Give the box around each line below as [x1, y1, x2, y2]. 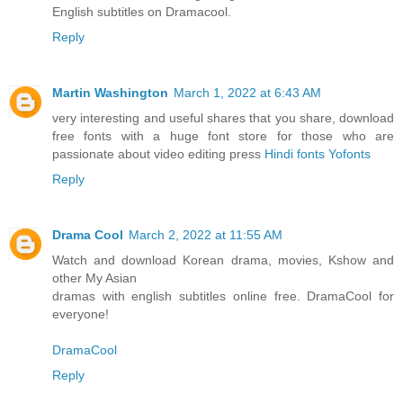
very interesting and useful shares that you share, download [52, 110, 394, 125]
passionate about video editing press [52, 146, 264, 161]
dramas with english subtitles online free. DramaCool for [52, 288, 394, 303]
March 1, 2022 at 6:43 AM [174, 85, 321, 100]
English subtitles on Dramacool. [52, 4, 231, 19]
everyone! [52, 306, 109, 321]
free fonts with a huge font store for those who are [52, 128, 394, 143]
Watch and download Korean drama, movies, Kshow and [52, 252, 394, 267]
